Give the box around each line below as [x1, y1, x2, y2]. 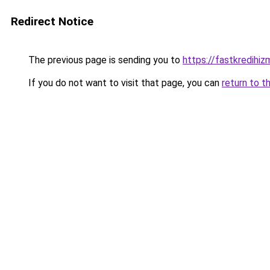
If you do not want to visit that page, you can [26, 77, 222, 89]
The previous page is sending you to [26, 54, 183, 66]
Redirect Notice [11, 14, 93, 28]
